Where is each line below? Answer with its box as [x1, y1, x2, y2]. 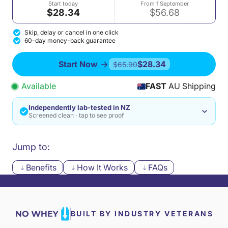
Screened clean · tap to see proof [28, 111, 124, 119]
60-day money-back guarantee [24, 37, 116, 44]
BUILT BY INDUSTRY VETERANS [70, 209, 214, 218]
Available [21, 81, 56, 91]
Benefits [26, 162, 56, 173]
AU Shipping [166, 81, 216, 91]
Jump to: [12, 141, 50, 152]
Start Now [58, 59, 100, 69]
